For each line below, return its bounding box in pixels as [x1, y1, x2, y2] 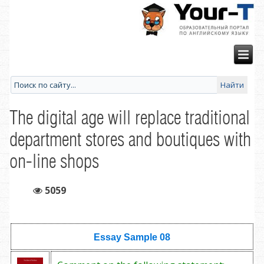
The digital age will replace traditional [9, 106, 250, 128]
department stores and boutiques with [9, 128, 251, 150]
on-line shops [9, 150, 99, 172]
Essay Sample [94, 232, 157, 242]
